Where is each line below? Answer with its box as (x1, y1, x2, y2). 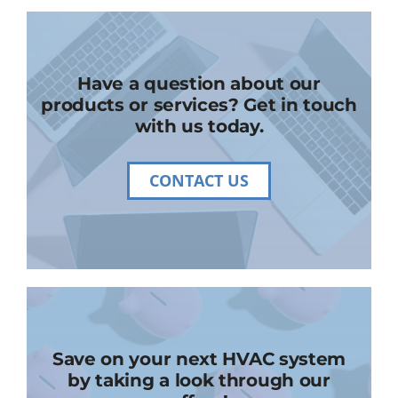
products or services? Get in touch (41, 93, 357, 116)
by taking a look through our (68, 369, 330, 392)
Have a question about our (77, 72, 321, 95)
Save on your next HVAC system (52, 347, 346, 370)
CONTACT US (149, 170, 249, 192)
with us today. (134, 115, 264, 138)
